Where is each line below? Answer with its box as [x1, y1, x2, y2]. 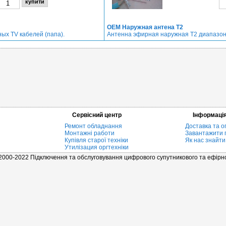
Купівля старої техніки [65, 137, 128, 144]
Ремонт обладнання [65, 123, 122, 130]
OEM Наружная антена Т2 [106, 24, 183, 31]
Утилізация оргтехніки [65, 144, 129, 151]
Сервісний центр [72, 111, 122, 119]
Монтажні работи [65, 130, 115, 137]
